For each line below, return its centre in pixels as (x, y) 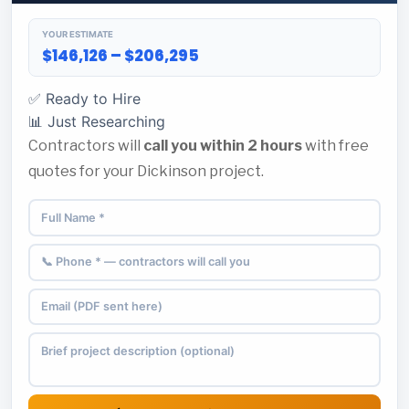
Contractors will (86, 146)
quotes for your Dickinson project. (146, 172)
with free (336, 146)
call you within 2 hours (223, 146)
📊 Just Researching (97, 122)
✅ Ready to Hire (84, 99)
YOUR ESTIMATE (78, 35)
